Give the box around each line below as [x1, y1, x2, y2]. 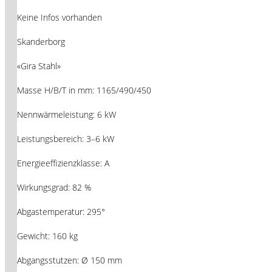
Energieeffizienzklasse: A [17, 157, 109, 169]
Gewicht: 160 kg [17, 229, 78, 242]
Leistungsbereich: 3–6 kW [17, 132, 114, 144]
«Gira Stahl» [17, 59, 61, 72]
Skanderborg [17, 35, 65, 47]
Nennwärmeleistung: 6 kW [17, 108, 116, 120]
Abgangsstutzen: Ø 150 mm [17, 254, 122, 266]
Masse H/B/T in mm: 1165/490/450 [17, 84, 151, 96]
